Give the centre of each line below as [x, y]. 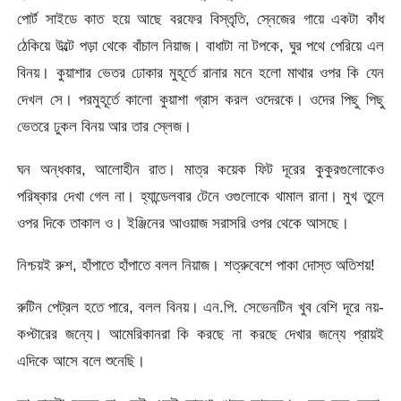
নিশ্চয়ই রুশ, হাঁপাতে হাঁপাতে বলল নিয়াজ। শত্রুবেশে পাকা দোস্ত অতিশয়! [196, 265]
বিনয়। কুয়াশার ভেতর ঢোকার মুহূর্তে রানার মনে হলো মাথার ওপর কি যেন [200, 73]
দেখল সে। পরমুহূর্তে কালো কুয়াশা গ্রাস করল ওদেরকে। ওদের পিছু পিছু [200, 100]
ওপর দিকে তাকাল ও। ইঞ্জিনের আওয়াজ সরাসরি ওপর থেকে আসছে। [183, 222]
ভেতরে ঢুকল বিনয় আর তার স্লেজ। [105, 127]
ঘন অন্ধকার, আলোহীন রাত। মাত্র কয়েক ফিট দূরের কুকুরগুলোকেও [200, 169]
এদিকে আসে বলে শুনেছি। [81, 361]
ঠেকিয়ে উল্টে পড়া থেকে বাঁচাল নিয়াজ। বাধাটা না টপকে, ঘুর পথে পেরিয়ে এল [200, 46]
